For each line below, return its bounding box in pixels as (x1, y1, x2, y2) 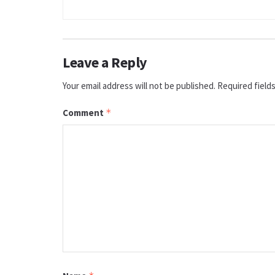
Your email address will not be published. (63, 79, 215, 91)
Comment (63, 106, 106, 118)
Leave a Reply (63, 52, 147, 72)
